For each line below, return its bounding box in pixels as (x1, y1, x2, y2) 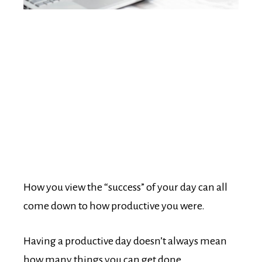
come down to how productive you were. (23, 200, 205, 212)
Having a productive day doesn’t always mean (23, 235, 227, 247)
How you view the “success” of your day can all (23, 181, 227, 194)
